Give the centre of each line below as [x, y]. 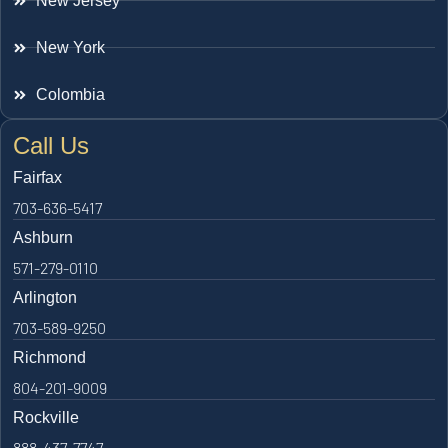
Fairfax [37, 177]
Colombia [70, 94]
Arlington [45, 297]
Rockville [46, 417]
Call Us [51, 145]
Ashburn [43, 237]
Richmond [49, 357]
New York [70, 47]
